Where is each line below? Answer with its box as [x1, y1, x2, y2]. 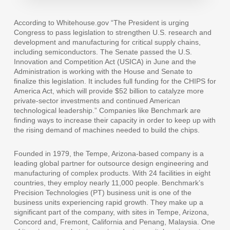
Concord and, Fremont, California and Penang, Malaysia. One [13, 218, 215, 226]
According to [13, 18, 56, 27]
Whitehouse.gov [56, 18, 109, 27]
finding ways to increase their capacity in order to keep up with [13, 116, 216, 125]
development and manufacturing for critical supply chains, [13, 38, 201, 47]
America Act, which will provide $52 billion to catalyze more [13, 87, 204, 95]
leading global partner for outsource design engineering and [13, 159, 208, 168]
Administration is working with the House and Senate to [13, 67, 193, 76]
